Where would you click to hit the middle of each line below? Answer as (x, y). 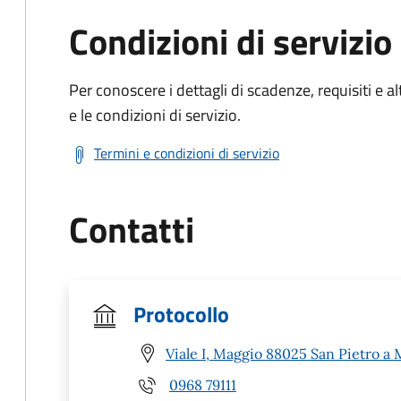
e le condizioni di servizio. (155, 115)
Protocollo (181, 314)
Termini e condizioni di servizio (187, 153)
